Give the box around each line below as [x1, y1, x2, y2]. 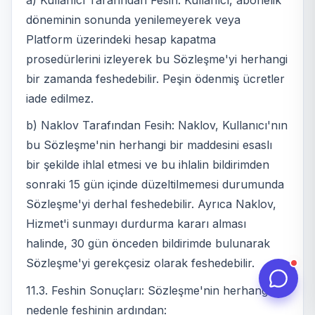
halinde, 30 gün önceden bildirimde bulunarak [26, 236, 270, 251]
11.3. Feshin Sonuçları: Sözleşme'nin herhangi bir [26, 283, 288, 297]
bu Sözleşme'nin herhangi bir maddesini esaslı [26, 138, 272, 153]
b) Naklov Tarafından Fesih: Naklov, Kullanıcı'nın [26, 118, 288, 133]
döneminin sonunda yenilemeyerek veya [26, 12, 240, 27]
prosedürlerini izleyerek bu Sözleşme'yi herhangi [26, 51, 288, 66]
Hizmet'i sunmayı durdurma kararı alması [26, 217, 246, 231]
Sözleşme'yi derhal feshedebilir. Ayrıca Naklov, [26, 197, 276, 212]
